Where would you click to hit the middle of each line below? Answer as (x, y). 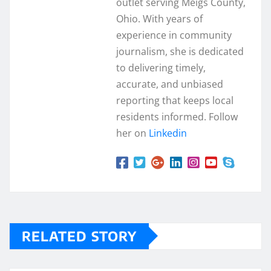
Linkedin (168, 133)
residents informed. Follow (177, 116)
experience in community (174, 35)
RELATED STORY (79, 236)
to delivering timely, (161, 67)
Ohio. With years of (159, 18)
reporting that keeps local (175, 100)
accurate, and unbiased (170, 84)
